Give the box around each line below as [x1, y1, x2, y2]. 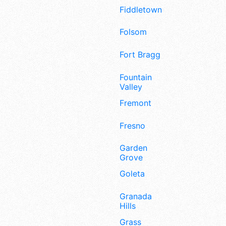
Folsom [120, 27, 147, 37]
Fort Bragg [120, 49, 160, 60]
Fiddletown [120, 4, 162, 15]
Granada [120, 191, 152, 201]
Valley [120, 81, 142, 92]
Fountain [120, 72, 152, 82]
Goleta [120, 168, 145, 179]
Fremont [120, 97, 151, 108]
